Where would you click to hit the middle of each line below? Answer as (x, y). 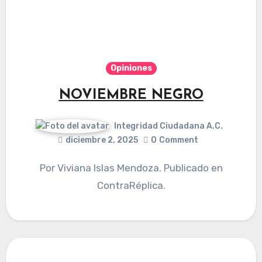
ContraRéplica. (131, 185)
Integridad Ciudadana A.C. (168, 126)
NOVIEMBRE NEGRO (131, 95)
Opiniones (131, 68)
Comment (178, 140)
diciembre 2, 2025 (101, 140)
